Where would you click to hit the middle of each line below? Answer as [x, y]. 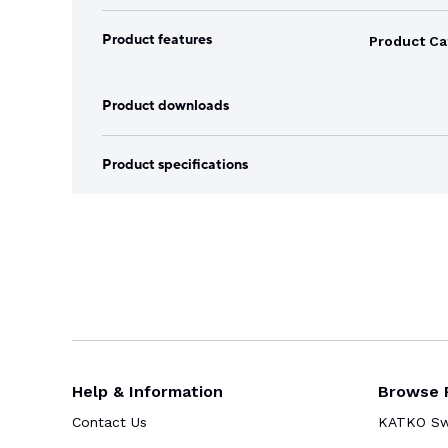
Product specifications [175, 164]
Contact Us [109, 422]
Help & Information [147, 392]
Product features [157, 39]
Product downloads [165, 105]
